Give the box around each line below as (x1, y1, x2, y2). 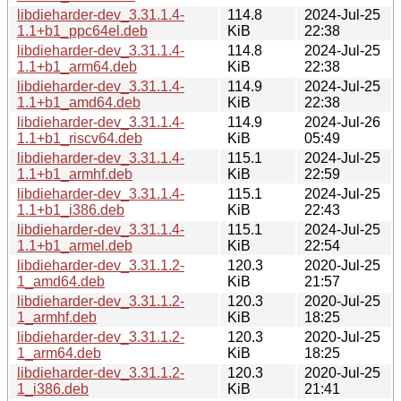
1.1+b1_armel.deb (17, 237, 132, 253)
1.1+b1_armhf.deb (17, 166, 132, 182)
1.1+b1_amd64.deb (17, 94, 141, 110)
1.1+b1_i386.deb (17, 201, 124, 218)
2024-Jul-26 (304, 114, 380, 130)
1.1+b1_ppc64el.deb (17, 22, 148, 38)
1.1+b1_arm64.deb (17, 58, 137, 74)
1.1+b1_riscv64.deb (17, 130, 142, 146)
